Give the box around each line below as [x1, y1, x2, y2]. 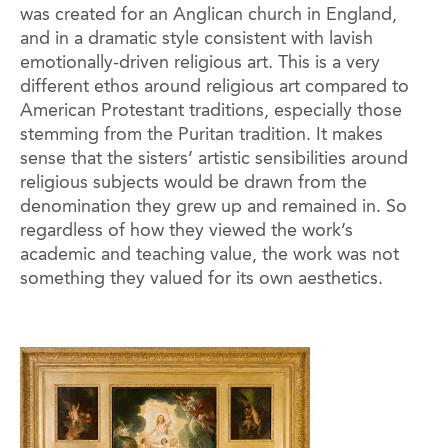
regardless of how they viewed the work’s [20, 221, 353, 240]
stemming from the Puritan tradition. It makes [20, 125, 383, 144]
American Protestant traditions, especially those [20, 101, 402, 120]
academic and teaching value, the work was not [20, 245, 399, 264]
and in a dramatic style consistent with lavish [20, 29, 373, 48]
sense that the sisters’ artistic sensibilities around [20, 149, 408, 168]
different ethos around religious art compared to [20, 77, 409, 96]
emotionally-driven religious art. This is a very [20, 53, 380, 72]
